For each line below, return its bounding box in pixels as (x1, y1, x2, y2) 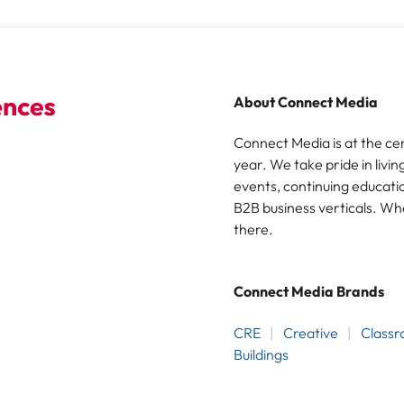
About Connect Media (234, 93, 378, 112)
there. (234, 220, 273, 239)
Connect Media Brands (234, 282, 384, 301)
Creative (283, 323, 338, 342)
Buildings (234, 344, 289, 363)
